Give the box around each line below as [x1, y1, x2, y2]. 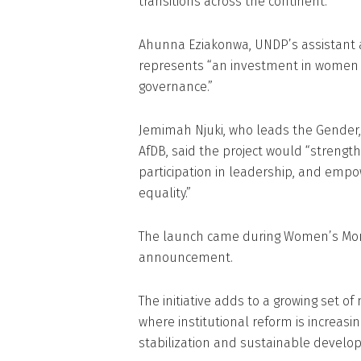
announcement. [139, 250, 233, 266]
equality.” [139, 185, 191, 201]
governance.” [139, 79, 213, 95]
